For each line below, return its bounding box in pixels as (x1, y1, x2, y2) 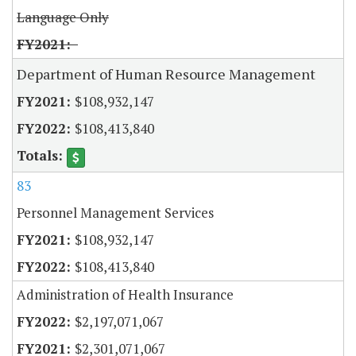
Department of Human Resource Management (17, 64, 315, 84)
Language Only (17, 8, 109, 27)
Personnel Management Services (17, 203, 214, 222)
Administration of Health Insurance (17, 284, 234, 304)
